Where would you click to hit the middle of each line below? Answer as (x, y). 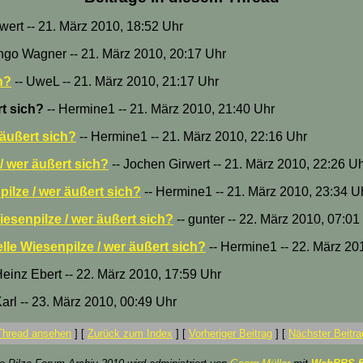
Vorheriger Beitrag (231, 333)
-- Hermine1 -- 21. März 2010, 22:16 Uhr (192, 137)
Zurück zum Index (130, 333)
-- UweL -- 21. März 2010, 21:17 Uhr (115, 81)
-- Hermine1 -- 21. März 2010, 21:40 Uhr (159, 109)
